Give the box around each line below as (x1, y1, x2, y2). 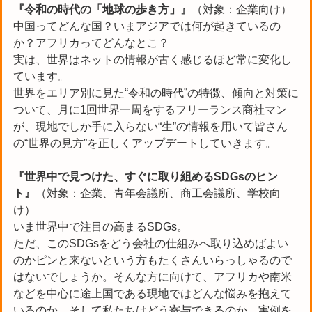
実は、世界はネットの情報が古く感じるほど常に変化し (13, 53, 292, 65)
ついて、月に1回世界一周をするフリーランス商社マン (13, 103, 287, 116)
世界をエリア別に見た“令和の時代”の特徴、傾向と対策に (13, 86, 299, 99)
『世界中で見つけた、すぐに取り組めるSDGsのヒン (13, 170, 278, 182)
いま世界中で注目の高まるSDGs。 (13, 220, 188, 233)
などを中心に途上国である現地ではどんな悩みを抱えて (13, 287, 292, 299)
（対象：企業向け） (192, 3, 292, 15)
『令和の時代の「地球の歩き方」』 (13, 3, 192, 15)
